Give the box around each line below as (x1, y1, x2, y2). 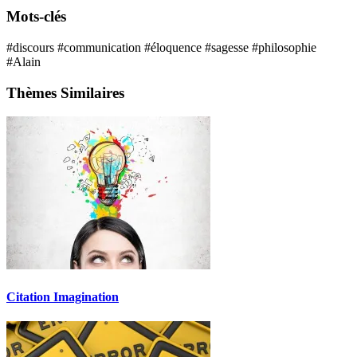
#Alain (6, 54, 41, 69)
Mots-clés (6, 8, 66, 25)
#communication (57, 40, 144, 54)
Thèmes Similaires (6, 84, 124, 101)
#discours (6, 40, 57, 54)
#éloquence (144, 40, 205, 54)
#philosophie (252, 40, 316, 54)
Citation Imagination (6, 289, 119, 304)
